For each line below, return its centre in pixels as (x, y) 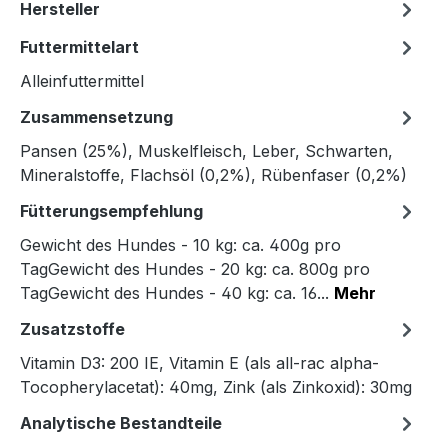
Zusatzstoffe (72, 329)
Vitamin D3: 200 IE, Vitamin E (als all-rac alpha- (199, 363)
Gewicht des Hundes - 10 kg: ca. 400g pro (180, 245)
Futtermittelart (79, 47)
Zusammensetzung (96, 117)
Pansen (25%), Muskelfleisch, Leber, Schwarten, (206, 151)
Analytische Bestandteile (121, 423)
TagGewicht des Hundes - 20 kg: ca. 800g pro (195, 269)
